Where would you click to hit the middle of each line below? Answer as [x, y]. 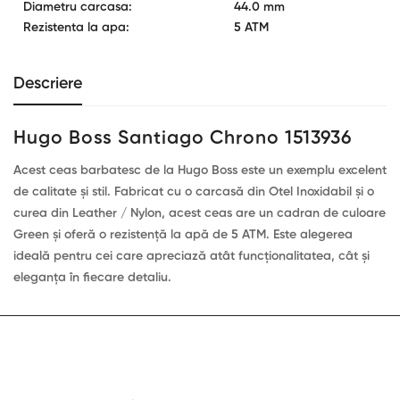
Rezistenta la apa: [76, 27]
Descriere [48, 83]
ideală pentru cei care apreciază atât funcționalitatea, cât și [192, 257]
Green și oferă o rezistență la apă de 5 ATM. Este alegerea [183, 235]
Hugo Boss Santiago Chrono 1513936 [183, 138]
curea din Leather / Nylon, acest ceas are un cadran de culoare [200, 214]
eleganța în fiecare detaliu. [92, 278]
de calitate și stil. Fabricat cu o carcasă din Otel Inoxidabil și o [194, 192]
